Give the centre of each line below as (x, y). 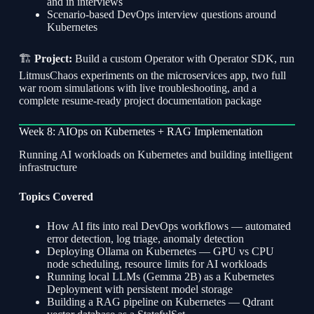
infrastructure (48, 168)
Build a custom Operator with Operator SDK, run (183, 59)
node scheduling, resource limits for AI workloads (157, 264)
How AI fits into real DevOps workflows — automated (169, 226)
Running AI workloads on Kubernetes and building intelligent (155, 155)
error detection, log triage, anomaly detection (145, 239)
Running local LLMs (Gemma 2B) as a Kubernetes (160, 277)
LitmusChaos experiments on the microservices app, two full (152, 76)
